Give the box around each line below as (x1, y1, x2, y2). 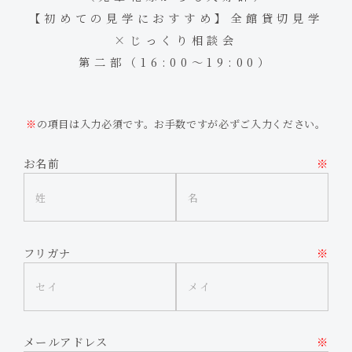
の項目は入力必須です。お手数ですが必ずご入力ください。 (36, 116, 326, 132)
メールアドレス (23, 334, 108, 350)
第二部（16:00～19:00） (79, 54, 273, 71)
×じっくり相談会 (114, 32, 238, 49)
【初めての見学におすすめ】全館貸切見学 (28, 10, 324, 27)
